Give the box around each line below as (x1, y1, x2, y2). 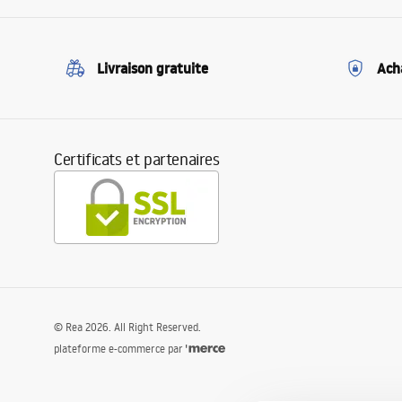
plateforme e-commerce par (54, 342, 183, 356)
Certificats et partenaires (54, 148, 220, 170)
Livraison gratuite (97, 58, 208, 79)
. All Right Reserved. (109, 320, 201, 335)
